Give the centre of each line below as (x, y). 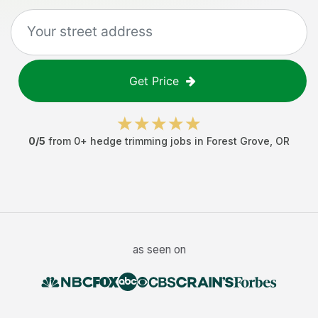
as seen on (159, 250)
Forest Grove (238, 141)
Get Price (154, 81)
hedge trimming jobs (141, 141)
